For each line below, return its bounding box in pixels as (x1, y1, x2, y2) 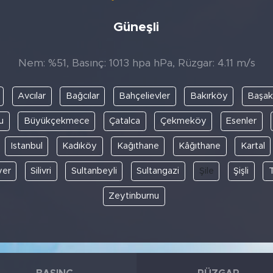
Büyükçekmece (23, 116, 90, 126)
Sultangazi (136, 166, 180, 175)
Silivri (30, 166, 52, 175)
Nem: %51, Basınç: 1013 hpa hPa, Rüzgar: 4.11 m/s (18, 58, 255, 69)
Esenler (226, 116, 257, 126)
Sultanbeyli (71, 166, 117, 175)
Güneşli (113, 21, 160, 34)
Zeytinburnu (108, 191, 160, 200)
